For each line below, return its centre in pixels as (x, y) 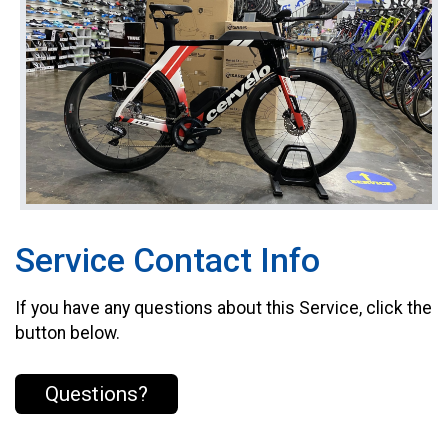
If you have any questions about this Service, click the (223, 308)
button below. (67, 333)
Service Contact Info (167, 260)
